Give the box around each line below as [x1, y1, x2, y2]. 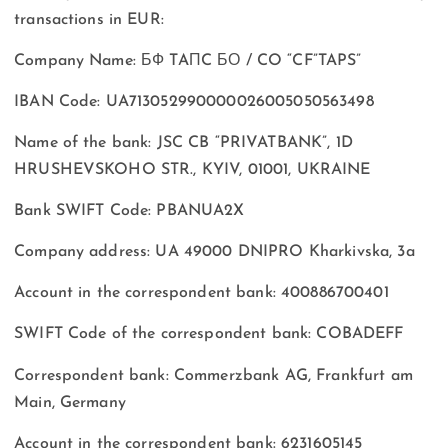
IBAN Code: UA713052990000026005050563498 [14, 94, 374, 111]
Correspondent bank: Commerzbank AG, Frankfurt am [14, 367, 413, 384]
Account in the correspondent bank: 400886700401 [14, 285, 389, 302]
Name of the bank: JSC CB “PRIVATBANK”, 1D [14, 135, 353, 152]
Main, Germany [14, 394, 126, 411]
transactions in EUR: [14, 11, 164, 28]
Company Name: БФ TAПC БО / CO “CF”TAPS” [14, 53, 362, 69]
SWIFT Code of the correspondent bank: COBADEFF [14, 326, 404, 343]
